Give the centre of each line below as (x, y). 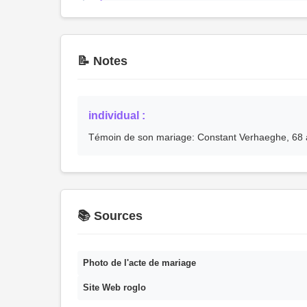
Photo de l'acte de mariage (139, 263)
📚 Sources (110, 216)
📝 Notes (102, 61)
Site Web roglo (114, 287)
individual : (117, 115)
